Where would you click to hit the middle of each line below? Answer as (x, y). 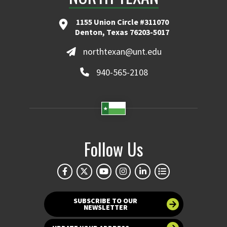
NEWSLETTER (105, 207)
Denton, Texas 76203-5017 (122, 32)
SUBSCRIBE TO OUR (105, 200)
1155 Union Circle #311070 (122, 22)
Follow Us (113, 149)
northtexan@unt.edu (122, 52)
